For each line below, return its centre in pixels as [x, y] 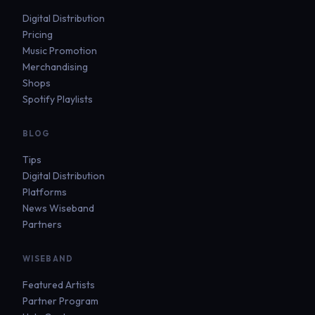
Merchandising [55, 67]
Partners [42, 225]
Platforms [45, 192]
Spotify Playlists [58, 99]
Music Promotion [60, 51]
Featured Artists [59, 285]
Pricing [38, 35]
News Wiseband [58, 208]
